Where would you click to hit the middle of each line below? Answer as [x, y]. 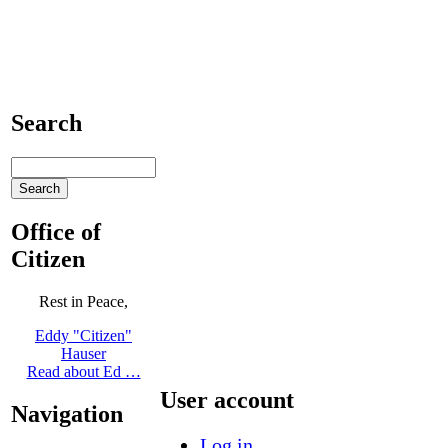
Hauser [83, 353]
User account [227, 399]
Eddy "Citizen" [83, 335]
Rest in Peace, [83, 301]
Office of [56, 231]
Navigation [67, 413]
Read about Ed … [83, 371]
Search [46, 122]
